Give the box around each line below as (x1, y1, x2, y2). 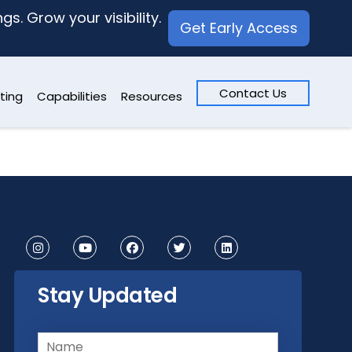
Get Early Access (180, 18, 299, 38)
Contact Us (219, 85, 288, 101)
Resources (121, 88, 183, 104)
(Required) (79, 327, 135, 342)
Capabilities (37, 88, 108, 104)
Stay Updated (38, 281, 177, 310)
